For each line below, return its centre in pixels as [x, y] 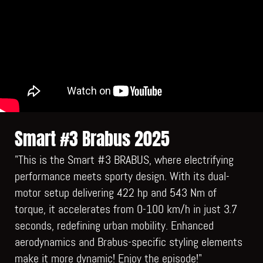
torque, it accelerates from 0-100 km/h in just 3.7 [126, 209]
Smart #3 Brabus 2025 [92, 139]
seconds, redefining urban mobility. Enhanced [114, 225]
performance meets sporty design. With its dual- [122, 176]
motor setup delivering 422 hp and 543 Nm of [116, 192]
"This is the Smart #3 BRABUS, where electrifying [124, 159]
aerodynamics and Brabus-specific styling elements [129, 242]
